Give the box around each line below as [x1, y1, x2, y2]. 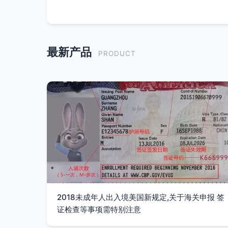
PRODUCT [98, 49, 136, 58]
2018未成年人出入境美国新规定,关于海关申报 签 [57, 192, 224, 202]
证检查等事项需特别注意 [57, 205, 141, 214]
